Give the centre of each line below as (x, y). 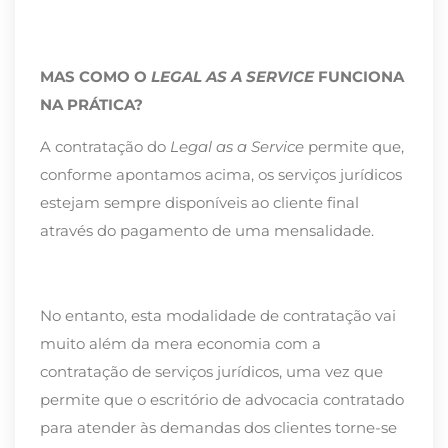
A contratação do (105, 147)
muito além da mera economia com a (180, 344)
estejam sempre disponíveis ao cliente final (199, 203)
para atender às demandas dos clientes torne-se (218, 428)
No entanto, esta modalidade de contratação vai (218, 316)
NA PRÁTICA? (91, 104)
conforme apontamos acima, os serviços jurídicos (221, 175)
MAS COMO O (95, 76)
